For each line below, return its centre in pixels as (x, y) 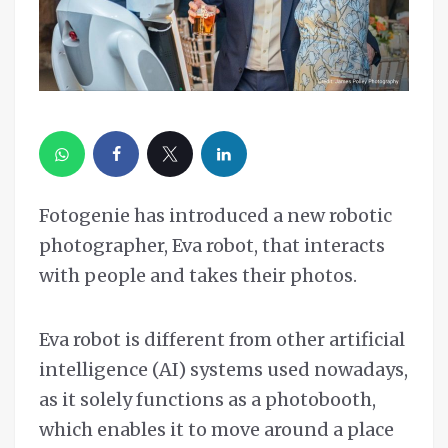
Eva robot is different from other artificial (222, 339)
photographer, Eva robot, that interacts (212, 245)
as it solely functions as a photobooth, (207, 399)
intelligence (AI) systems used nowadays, (223, 369)
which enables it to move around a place (216, 429)
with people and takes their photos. (202, 275)
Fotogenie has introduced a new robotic (215, 215)
